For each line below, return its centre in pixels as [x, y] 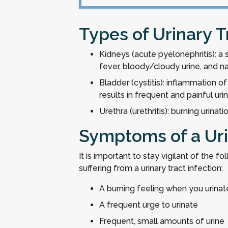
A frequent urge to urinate [148, 205]
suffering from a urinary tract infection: [151, 168]
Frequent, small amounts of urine [162, 221]
